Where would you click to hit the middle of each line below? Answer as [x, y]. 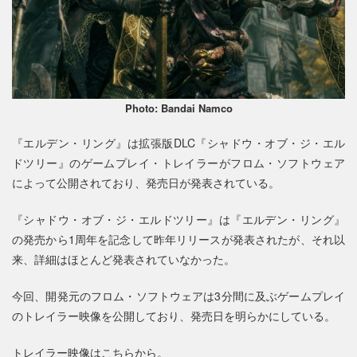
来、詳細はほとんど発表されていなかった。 [124, 259]
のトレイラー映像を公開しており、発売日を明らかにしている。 [174, 315]
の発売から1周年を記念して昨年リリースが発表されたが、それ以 [178, 239]
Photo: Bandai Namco [178, 108]
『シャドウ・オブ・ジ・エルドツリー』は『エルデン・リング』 [178, 219]
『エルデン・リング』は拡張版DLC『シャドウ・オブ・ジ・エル [178, 142]
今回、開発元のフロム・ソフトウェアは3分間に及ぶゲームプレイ [178, 295]
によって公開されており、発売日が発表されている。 [146, 182]
